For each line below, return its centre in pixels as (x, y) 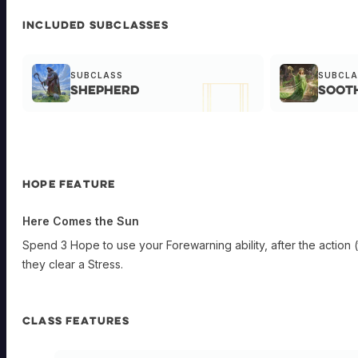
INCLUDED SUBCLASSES (95, 25)
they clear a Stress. (73, 265)
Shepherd (105, 89)
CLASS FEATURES (76, 320)
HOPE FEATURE (69, 184)
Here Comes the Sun (81, 221)
